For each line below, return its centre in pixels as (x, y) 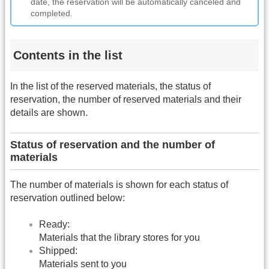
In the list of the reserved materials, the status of (110, 86)
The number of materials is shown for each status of (119, 185)
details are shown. (49, 112)
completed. (52, 13)
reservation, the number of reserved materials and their (126, 99)
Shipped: (58, 251)
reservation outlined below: (68, 198)
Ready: (54, 225)
